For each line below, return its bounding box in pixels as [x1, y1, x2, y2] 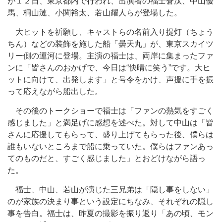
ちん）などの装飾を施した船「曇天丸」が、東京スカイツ [7, 40, 214, 48]
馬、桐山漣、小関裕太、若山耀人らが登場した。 [7, 8, 182, 17]
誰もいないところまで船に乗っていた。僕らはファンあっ [7, 142, 214, 151]
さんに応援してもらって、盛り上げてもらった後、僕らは [7, 130, 214, 139]
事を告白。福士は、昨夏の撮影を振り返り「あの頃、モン [7, 209, 214, 218]
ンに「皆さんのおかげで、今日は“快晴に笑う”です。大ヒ [7, 63, 211, 72]
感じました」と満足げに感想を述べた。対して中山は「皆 [7, 118, 214, 127]
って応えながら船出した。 [7, 87, 103, 96]
